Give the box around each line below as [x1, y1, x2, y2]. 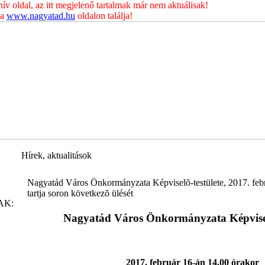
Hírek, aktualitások [21, 150, 92, 160]
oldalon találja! [75, 11, 132, 21]
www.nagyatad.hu [7, 11, 75, 21]
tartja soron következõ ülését [27, 188, 133, 198]
